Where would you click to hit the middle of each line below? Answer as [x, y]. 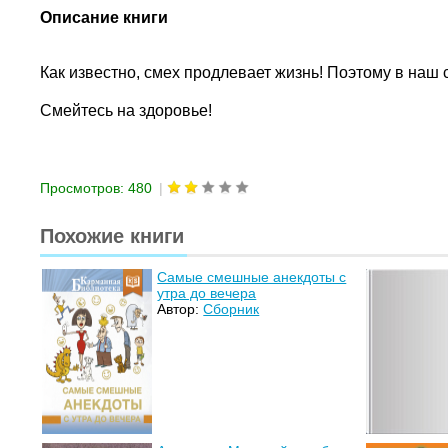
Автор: [180, 308]
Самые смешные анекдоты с [252, 276]
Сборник [231, 308]
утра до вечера [207, 292]
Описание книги [104, 17]
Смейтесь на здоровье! [126, 111]
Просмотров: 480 [96, 187]
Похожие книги [112, 235]
